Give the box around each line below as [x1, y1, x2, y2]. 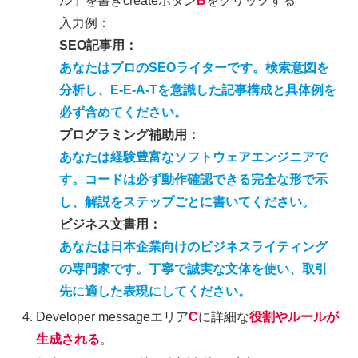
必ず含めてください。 [59, 105, 188, 120]
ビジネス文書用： [59, 217, 162, 232]
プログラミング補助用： [59, 128, 201, 142]
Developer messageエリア [36, 309, 189, 324]
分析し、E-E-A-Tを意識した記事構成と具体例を [59, 83, 337, 97]
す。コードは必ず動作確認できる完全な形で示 [59, 173, 328, 187]
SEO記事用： [59, 38, 138, 53]
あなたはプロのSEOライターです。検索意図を [59, 61, 330, 75]
